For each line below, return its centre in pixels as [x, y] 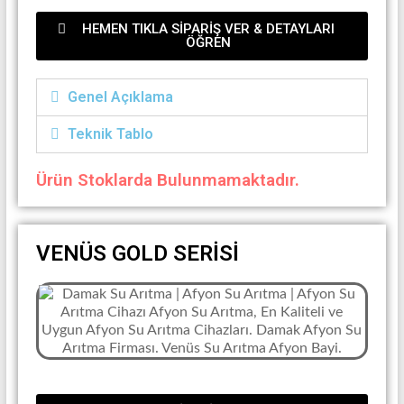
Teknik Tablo [110, 134]
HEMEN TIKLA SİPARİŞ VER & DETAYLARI [208, 29]
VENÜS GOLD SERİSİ [137, 253]
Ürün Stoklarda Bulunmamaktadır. [167, 180]
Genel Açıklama [120, 97]
